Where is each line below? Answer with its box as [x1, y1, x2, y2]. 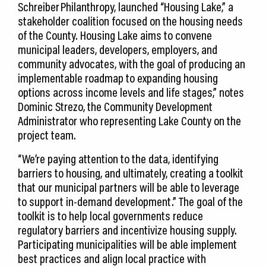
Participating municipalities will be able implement [18, 236, 237, 252]
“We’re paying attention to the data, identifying [18, 151, 218, 167]
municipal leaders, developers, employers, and [18, 42, 217, 58]
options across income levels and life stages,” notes [18, 84, 244, 100]
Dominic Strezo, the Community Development [18, 99, 213, 115]
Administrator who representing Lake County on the [18, 113, 241, 129]
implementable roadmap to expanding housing [18, 70, 218, 86]
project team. [18, 127, 76, 143]
